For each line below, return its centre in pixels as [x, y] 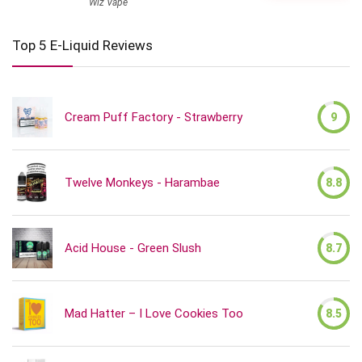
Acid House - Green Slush [133, 248]
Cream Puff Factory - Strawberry [154, 117]
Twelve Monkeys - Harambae [142, 183]
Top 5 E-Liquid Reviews [82, 45]
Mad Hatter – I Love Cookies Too [154, 314]
